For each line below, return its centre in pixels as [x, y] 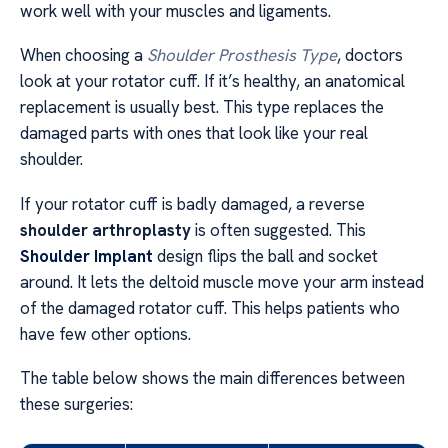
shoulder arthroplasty [105, 229]
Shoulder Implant [86, 255]
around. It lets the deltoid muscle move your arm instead [222, 281]
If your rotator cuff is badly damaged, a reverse [192, 203]
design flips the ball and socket [265, 255]
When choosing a [83, 55]
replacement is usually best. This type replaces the [202, 107]
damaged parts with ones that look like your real [194, 133]
